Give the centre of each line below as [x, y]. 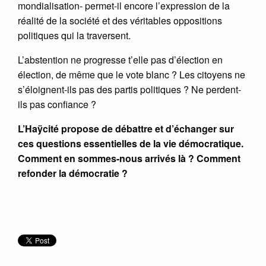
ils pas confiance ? [57, 104]
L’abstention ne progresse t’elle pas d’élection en [120, 59]
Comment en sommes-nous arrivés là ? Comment [129, 158]
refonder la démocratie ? [73, 173]
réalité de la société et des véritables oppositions [120, 20]
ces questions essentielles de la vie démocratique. [131, 143]
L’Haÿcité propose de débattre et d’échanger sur [126, 128]
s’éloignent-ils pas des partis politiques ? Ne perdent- [129, 89]
